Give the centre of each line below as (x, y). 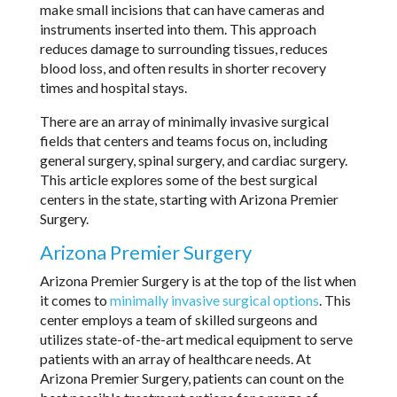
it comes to (73, 300)
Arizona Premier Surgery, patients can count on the (191, 378)
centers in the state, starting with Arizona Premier (189, 198)
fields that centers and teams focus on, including (183, 140)
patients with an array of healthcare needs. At (175, 358)
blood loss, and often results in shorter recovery (183, 67)
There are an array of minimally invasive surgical (184, 121)
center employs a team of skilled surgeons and (178, 319)
